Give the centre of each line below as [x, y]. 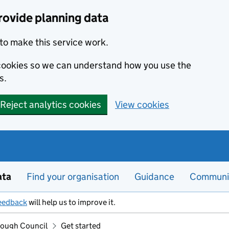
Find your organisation [73, 177]
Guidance [154, 177]
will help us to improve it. [71, 202]
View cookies [142, 105]
